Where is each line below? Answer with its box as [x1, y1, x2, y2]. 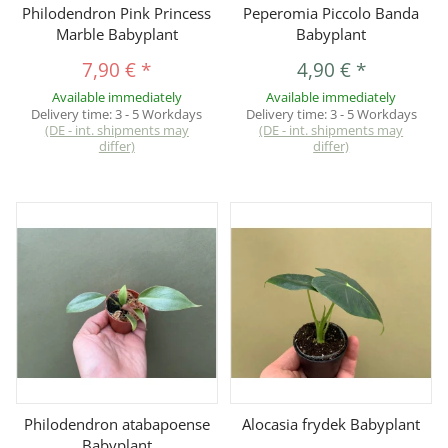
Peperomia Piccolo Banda [243, 3, 420, 24]
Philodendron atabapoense [23, 414, 210, 435]
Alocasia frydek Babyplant [242, 414, 421, 435]
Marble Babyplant [55, 24, 178, 45]
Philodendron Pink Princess [22, 3, 212, 24]
